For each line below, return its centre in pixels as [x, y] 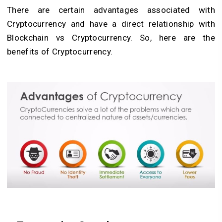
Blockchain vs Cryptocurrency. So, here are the [111, 38]
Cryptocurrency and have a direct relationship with [111, 24]
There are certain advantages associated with [111, 10]
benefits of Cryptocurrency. [60, 52]
